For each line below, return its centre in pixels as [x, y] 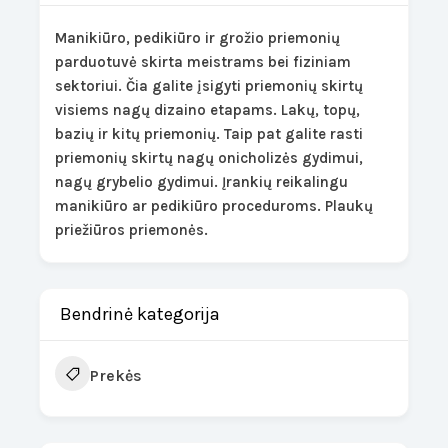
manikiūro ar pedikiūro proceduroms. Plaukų [214, 206]
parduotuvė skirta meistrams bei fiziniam [203, 62]
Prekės [116, 375]
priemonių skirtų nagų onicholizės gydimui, [209, 158]
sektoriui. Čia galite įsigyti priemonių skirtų [209, 86]
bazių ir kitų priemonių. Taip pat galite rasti [209, 134]
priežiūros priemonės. [132, 230]
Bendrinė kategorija [140, 314]
